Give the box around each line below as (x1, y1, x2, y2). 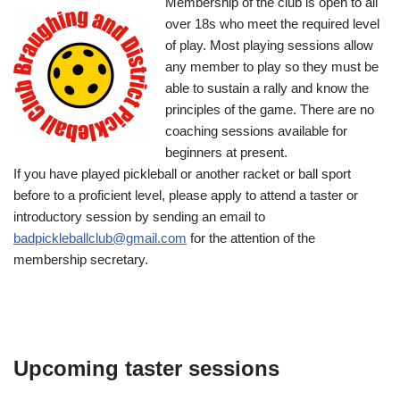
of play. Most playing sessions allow (165, 37, 373, 54)
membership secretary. (13, 252, 148, 268)
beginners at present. (165, 145, 287, 161)
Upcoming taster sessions (13, 356, 279, 381)
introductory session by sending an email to (13, 209, 265, 225)
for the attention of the (187, 230, 315, 246)
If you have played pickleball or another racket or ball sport (13, 166, 351, 182)
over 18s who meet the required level (165, 16, 379, 32)
